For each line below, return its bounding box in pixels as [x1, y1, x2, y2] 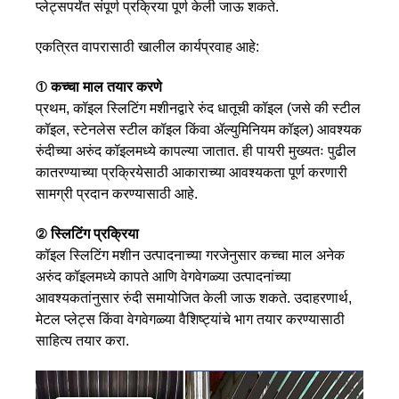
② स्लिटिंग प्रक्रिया [36, 225, 139, 241]
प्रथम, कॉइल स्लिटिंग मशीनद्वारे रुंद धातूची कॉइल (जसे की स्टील [36, 100, 361, 116]
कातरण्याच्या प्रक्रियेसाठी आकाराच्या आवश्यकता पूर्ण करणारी [36, 164, 347, 180]
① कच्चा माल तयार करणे [36, 78, 162, 94]
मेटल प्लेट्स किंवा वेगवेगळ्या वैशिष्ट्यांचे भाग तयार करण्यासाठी [36, 311, 345, 327]
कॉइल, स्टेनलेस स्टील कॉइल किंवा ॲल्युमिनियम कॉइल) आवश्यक [36, 121, 362, 137]
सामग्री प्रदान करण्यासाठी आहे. [36, 185, 198, 201]
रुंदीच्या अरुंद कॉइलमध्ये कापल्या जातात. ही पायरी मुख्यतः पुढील [36, 142, 356, 159]
